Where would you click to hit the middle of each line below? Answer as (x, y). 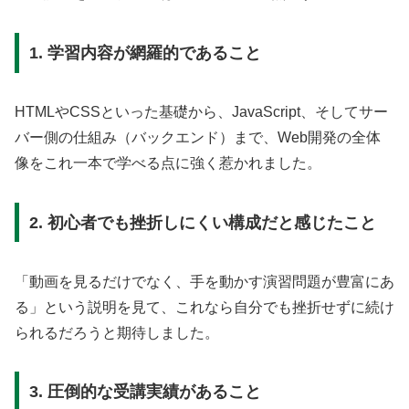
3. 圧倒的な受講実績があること (145, 392)
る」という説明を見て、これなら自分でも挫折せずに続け (204, 307)
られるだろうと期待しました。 (117, 332)
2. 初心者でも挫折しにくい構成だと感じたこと (202, 222)
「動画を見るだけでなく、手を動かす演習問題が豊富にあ (204, 281)
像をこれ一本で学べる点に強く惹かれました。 (168, 163)
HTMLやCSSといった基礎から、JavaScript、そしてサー (201, 111)
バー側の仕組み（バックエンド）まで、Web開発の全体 (198, 137)
